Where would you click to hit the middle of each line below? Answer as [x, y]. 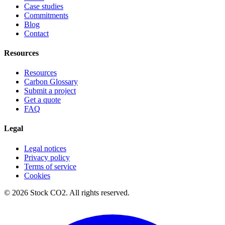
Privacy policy [47, 157]
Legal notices [45, 148]
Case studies [44, 6]
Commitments [46, 15]
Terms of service [50, 166]
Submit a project [50, 91]
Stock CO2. [49, 192]
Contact [36, 33]
